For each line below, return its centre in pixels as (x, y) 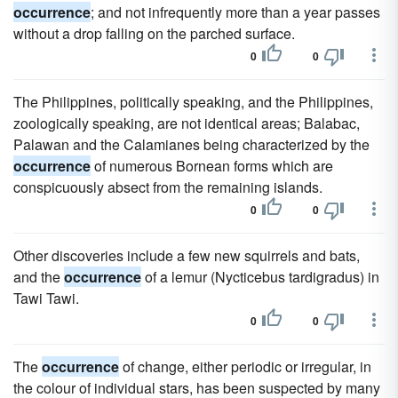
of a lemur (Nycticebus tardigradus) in (260, 277)
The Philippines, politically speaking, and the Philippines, (193, 102)
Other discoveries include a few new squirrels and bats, (187, 255)
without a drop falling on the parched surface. (154, 33)
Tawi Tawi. (46, 298)
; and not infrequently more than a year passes (235, 12)
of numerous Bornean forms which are (212, 166)
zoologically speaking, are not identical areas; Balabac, (187, 123)
